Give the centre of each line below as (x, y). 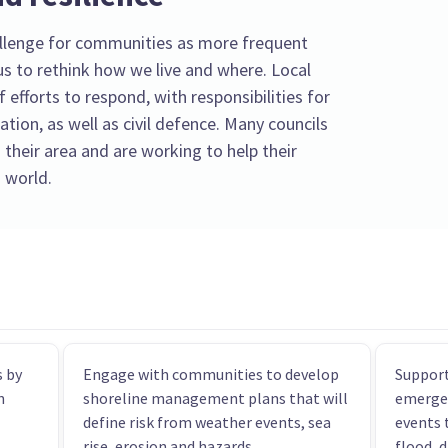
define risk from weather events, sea (207, 421)
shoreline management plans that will (216, 397)
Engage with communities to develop (211, 373)
